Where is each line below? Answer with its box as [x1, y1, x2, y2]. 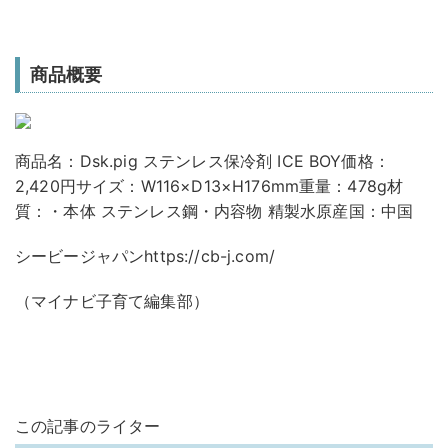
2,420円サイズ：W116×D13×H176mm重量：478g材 [15, 176, 404, 197]
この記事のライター [15, 416, 161, 437]
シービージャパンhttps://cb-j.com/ [15, 246, 275, 267]
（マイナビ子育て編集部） [15, 291, 209, 312]
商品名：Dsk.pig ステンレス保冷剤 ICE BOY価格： [15, 151, 390, 172]
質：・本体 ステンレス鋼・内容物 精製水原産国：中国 [15, 201, 414, 222]
